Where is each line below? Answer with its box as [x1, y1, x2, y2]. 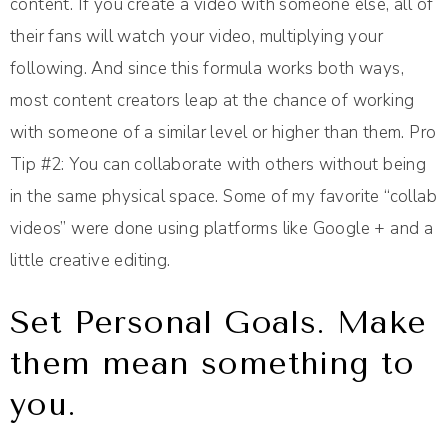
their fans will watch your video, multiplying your [10, 25, 383, 49]
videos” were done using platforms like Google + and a [10, 217, 434, 241]
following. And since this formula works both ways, [10, 57, 404, 81]
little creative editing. [10, 249, 171, 273]
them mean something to [10, 345, 415, 383]
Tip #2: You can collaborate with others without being [10, 153, 427, 177]
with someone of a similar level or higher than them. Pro [10, 121, 437, 145]
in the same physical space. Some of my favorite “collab [10, 185, 437, 209]
